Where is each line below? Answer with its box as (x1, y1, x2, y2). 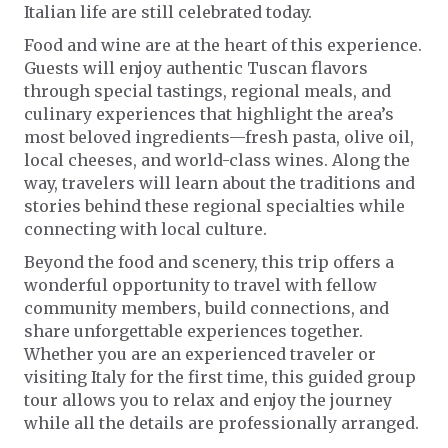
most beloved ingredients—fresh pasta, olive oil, (24, 126, 414, 147)
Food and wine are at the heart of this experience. (24, 34, 422, 55)
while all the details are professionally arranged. (24, 412, 419, 433)
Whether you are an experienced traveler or (24, 343, 376, 364)
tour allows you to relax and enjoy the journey (24, 389, 392, 410)
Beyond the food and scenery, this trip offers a (24, 251, 394, 272)
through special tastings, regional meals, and (24, 80, 391, 101)
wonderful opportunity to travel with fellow (24, 274, 377, 295)
